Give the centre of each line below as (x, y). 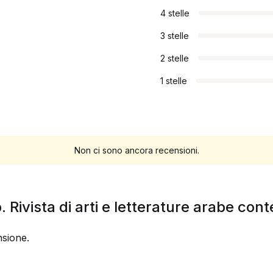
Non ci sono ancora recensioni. (136, 150)
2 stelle (175, 58)
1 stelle (174, 81)
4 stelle (175, 13)
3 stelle (175, 36)
